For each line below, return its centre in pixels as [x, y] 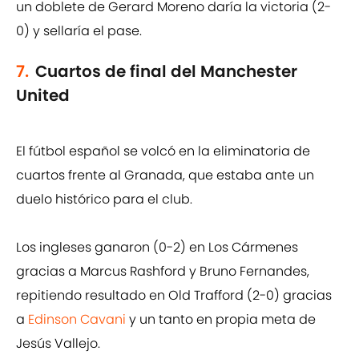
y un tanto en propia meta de [221, 320]
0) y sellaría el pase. [79, 31]
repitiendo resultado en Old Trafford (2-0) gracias [174, 296]
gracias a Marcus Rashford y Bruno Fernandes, [163, 272]
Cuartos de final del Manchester [166, 72]
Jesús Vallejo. [58, 344]
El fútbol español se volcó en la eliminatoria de [163, 151]
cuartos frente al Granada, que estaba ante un [165, 175]
